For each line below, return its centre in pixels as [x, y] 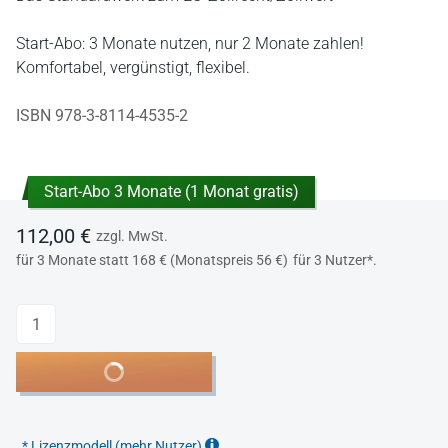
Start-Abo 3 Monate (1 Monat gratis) [171, 191]
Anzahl [38, 313]
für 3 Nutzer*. [335, 260]
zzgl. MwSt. [132, 236]
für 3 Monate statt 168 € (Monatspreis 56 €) [152, 260]
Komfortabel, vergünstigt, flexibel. [133, 67]
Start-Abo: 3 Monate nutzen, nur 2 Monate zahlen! [190, 43]
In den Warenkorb [130, 371]
